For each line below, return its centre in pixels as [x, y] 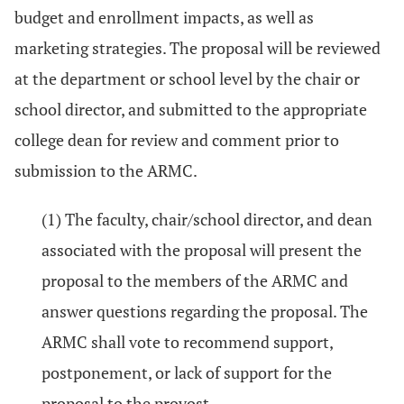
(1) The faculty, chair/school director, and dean [207, 219]
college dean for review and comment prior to [177, 140]
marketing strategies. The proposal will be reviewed [197, 48]
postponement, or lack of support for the [187, 372]
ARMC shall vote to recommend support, [187, 342]
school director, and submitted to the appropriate [191, 109]
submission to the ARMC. [106, 170]
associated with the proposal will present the [202, 250]
